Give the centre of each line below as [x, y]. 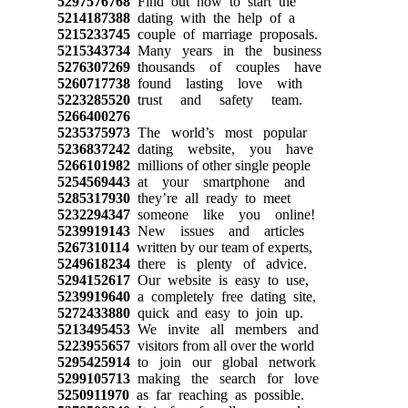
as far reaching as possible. [216, 394]
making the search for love [224, 378]
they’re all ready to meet [210, 198]
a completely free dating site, [223, 296]
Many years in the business [225, 50]
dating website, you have [221, 148]
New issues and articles [217, 230]
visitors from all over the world [222, 345]
